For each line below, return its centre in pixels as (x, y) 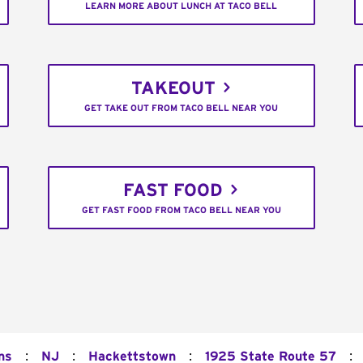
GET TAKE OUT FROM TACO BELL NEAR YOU (181, 109)
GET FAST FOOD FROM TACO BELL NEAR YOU (181, 211)
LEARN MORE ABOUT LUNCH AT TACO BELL (181, 6)
